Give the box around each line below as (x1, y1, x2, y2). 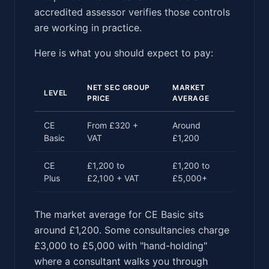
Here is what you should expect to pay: (34, 46, 213, 59)
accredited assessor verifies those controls (34, 5, 230, 18)
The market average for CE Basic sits (34, 208, 204, 220)
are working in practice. (34, 21, 142, 34)
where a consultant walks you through (34, 255, 208, 267)
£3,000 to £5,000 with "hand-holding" (34, 239, 207, 252)
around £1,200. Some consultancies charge (34, 223, 229, 236)
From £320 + (87, 119, 138, 130)
